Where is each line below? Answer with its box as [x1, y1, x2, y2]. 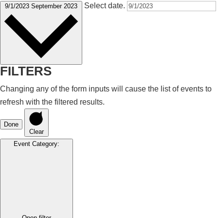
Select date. [84, 1, 127, 10]
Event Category [14, 140, 57, 148]
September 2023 [31, 2, 77, 10]
